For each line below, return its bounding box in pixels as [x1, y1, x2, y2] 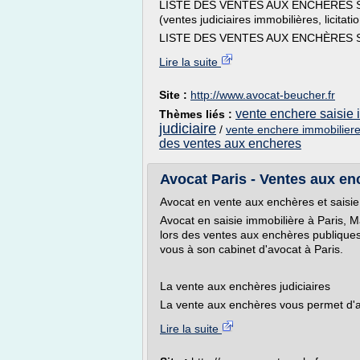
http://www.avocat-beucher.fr [190, 88, 335, 101]
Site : [159, 88, 190, 101]
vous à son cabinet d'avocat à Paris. [160, 243, 343, 256]
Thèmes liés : [159, 108, 235, 121]
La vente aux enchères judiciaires [160, 280, 330, 292]
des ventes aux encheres [159, 137, 301, 150]
